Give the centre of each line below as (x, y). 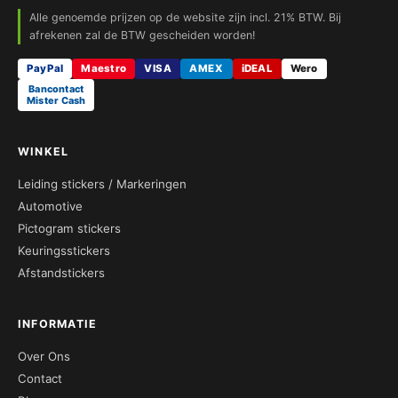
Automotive (50, 207)
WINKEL (44, 152)
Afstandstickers (61, 273)
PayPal (45, 69)
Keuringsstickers (64, 251)
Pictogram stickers (69, 229)
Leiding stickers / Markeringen (102, 184)
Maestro (104, 69)
